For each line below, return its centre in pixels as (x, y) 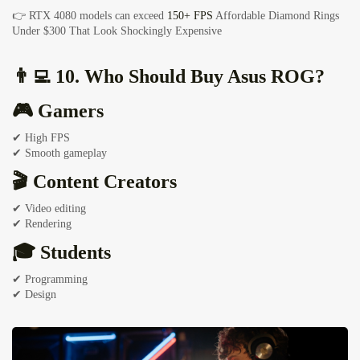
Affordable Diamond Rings (277, 16)
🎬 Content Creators (94, 182)
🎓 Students (61, 253)
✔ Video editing (49, 209)
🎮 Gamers (58, 111)
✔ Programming (50, 280)
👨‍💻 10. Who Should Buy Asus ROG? (168, 77)
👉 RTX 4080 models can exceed (90, 16)
